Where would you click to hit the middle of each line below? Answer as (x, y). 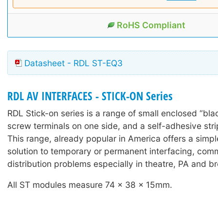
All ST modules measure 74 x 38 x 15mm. (90, 185)
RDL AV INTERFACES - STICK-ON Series (90, 96)
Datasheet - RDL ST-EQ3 (73, 63)
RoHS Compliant (151, 25)
